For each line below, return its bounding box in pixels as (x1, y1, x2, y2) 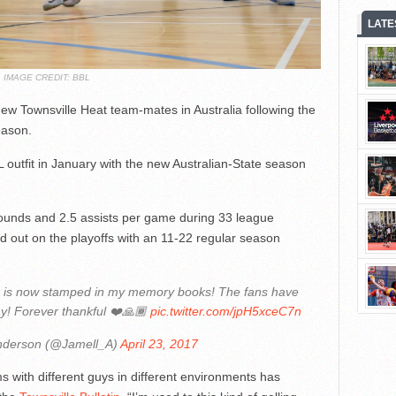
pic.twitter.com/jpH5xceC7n (150, 304, 302, 319)
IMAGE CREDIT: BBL (4, 72, 91, 83)
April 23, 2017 (119, 337, 198, 352)
